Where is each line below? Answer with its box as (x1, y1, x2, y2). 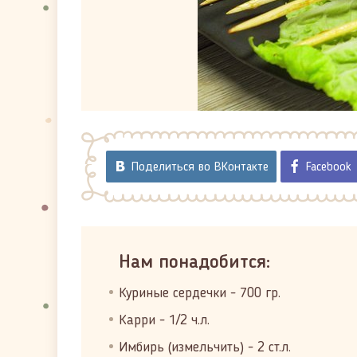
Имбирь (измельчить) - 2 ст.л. (119, 340, 291, 355)
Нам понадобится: (119, 253, 270, 273)
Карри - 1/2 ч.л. (119, 313, 210, 328)
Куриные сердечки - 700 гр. (119, 286, 280, 300)
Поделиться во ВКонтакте (131, 161, 269, 174)
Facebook (306, 161, 351, 174)
